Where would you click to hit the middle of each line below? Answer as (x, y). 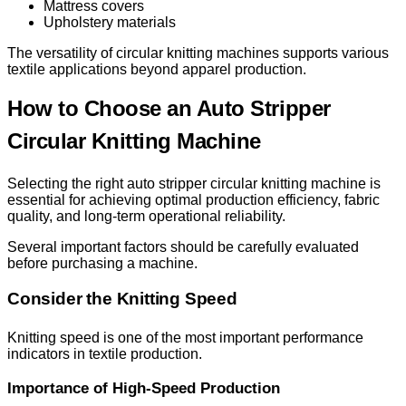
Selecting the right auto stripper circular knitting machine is (194, 183)
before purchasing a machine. (102, 263)
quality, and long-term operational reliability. (146, 216)
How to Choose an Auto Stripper (169, 108)
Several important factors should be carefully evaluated (183, 246)
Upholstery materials (110, 22)
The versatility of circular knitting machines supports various (198, 53)
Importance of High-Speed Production (144, 388)
